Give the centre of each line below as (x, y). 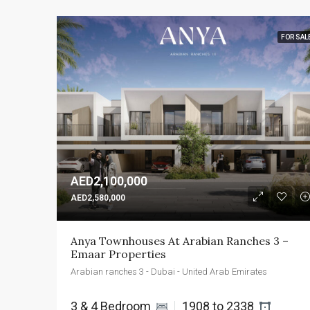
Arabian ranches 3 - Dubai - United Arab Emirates (169, 271)
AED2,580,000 (98, 198)
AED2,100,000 (109, 181)
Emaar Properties (118, 254)
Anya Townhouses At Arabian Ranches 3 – (181, 240)
